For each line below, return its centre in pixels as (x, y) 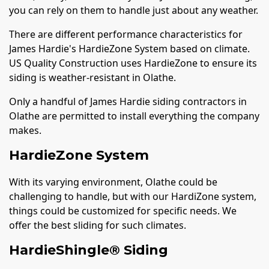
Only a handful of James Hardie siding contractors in (128, 101)
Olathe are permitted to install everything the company (134, 116)
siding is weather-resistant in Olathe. (92, 77)
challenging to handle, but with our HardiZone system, (133, 197)
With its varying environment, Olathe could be (113, 182)
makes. (25, 130)
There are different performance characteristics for (126, 34)
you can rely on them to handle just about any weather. (134, 10)
